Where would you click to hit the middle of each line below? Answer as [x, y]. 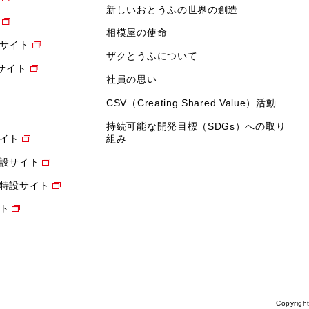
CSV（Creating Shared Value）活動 [191, 103]
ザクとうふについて [152, 56]
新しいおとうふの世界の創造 [172, 9]
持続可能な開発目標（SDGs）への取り [196, 127]
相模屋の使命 [137, 33]
